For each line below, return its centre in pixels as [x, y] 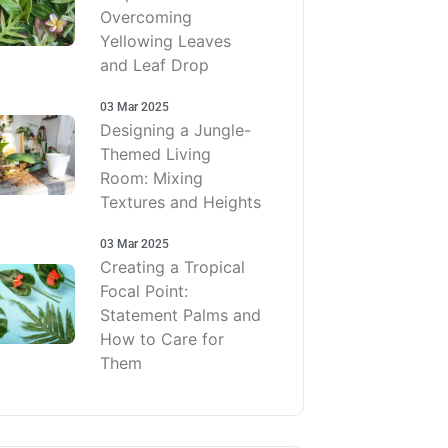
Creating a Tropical [172, 266]
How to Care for [162, 338]
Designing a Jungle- [175, 129]
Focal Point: [144, 290]
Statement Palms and [180, 314]
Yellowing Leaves [165, 40]
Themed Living [155, 153]
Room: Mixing [151, 177]
